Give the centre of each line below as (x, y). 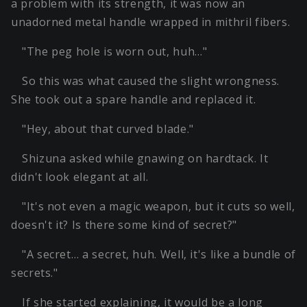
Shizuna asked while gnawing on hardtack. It (145, 159)
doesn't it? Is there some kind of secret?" (124, 225)
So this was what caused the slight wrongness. (151, 81)
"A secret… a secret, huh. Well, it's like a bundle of (159, 255)
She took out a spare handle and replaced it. (134, 100)
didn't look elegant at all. (80, 177)
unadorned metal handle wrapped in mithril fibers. (151, 22)
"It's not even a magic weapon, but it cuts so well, (159, 207)
